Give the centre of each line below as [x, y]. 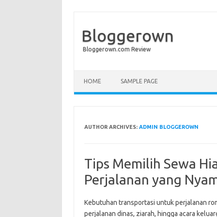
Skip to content [97, 74]
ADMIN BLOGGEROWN [169, 127]
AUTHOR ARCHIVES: [111, 127]
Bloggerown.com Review [117, 49]
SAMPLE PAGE [139, 81]
